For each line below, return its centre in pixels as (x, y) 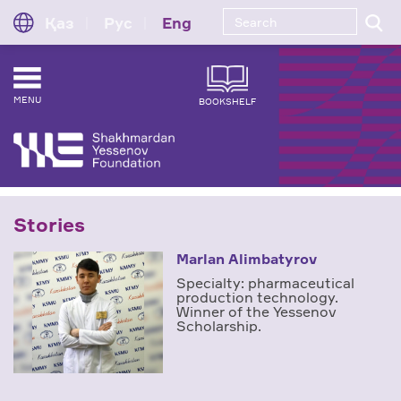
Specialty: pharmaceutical (266, 283)
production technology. (258, 298)
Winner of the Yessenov (257, 312)
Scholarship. (219, 326)
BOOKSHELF (227, 101)
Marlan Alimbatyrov (247, 259)
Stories (49, 225)
